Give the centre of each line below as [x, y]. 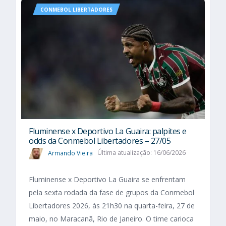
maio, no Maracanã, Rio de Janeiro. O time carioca [111, 218]
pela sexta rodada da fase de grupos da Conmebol [111, 192]
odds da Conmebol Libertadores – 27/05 [100, 141]
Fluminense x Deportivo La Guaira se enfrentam [107, 179]
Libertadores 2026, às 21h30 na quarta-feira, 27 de [112, 205]
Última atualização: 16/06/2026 [141, 153]
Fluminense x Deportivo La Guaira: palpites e [108, 131]
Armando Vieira [70, 153]
